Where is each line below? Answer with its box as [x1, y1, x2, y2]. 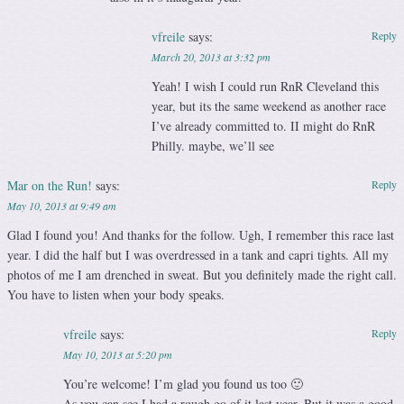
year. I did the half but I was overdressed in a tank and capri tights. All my [7, 246, 389, 264]
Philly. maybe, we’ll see [151, 137, 274, 155]
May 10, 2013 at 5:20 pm [62, 347, 172, 363]
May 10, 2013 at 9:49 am [7, 198, 116, 214]
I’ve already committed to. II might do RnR [151, 117, 375, 135]
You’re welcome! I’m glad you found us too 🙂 [62, 375, 303, 393]
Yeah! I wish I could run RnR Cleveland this [151, 78, 379, 96]
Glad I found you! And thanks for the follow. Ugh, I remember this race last [7, 226, 394, 244]
